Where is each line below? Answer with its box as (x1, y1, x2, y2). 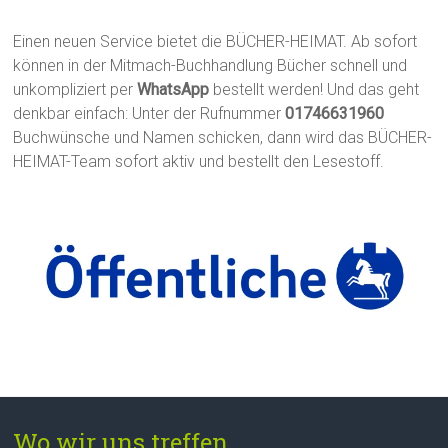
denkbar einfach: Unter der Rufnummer (13, 103, 286, 123)
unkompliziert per (13, 79, 138, 99)
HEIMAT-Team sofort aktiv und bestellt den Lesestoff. (13, 151, 385, 171)
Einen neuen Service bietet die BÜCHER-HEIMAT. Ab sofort (13, 31, 418, 51)
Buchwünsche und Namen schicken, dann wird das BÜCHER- (13, 127, 433, 147)
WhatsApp (137, 79, 210, 99)
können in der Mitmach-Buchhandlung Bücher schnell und (13, 55, 408, 75)
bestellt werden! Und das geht (209, 79, 420, 99)
